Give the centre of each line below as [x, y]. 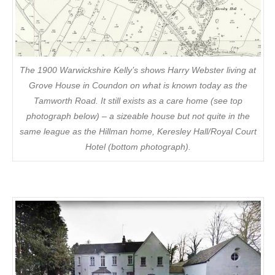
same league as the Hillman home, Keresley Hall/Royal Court [138, 132]
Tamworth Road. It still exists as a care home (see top [138, 101]
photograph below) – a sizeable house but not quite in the [138, 116]
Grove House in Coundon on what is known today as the [138, 86]
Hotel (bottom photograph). [138, 147]
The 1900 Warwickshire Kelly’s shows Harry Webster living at [138, 70]
